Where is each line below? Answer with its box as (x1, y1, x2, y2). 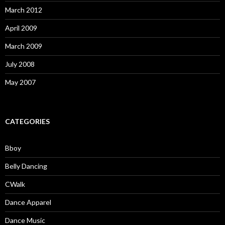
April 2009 (5, 24, 37, 32)
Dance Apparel (5, 198, 51, 206)
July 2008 (5, 60, 35, 68)
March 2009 (5, 42, 42, 50)
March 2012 (5, 6, 42, 14)
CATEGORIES (5, 117, 50, 126)
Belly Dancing (5, 162, 47, 170)
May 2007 (5, 78, 36, 86)
